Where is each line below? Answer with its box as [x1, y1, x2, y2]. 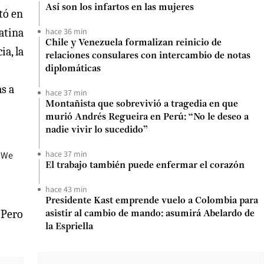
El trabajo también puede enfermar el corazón [45, 161, 245, 170]
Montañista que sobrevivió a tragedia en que [45, 100, 238, 109]
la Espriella [45, 222, 93, 232]
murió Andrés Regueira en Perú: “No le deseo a [45, 113, 249, 122]
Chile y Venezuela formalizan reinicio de [45, 38, 222, 48]
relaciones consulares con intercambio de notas [45, 51, 250, 61]
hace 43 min [45, 184, 87, 194]
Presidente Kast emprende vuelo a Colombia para [45, 196, 258, 206]
